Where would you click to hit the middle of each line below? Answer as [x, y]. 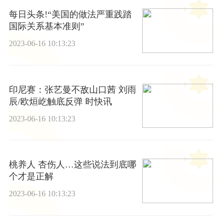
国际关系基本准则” [46, 27]
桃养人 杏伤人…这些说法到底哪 [72, 165]
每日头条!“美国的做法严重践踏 [70, 15]
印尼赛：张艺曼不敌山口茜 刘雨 [72, 89]
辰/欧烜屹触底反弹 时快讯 [60, 101]
